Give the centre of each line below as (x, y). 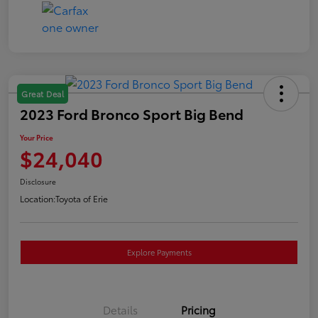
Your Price (37, 137)
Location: (38, 198)
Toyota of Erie (82, 198)
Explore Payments (159, 252)
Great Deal (43, 93)
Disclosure (38, 181)
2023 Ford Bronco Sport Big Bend (132, 113)
